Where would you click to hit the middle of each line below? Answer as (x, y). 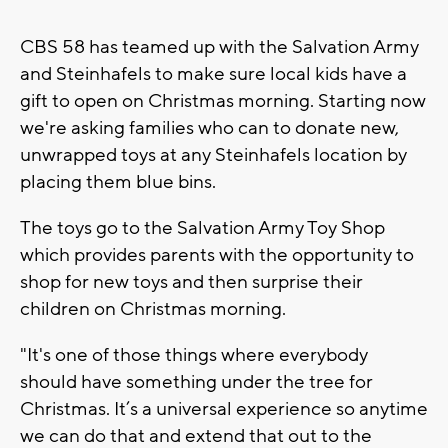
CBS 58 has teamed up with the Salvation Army (219, 47)
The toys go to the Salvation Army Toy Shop (202, 228)
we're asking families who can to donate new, (209, 128)
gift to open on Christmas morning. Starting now (223, 101)
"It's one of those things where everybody (194, 355)
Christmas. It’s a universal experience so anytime (224, 409)
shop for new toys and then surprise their (191, 282)
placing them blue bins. (118, 182)
